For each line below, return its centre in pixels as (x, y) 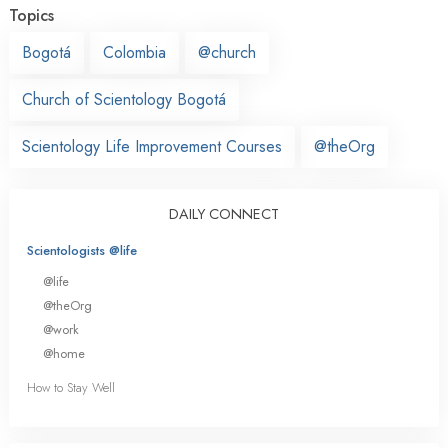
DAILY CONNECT (224, 213)
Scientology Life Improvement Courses (152, 146)
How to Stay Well (71, 388)
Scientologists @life (82, 250)
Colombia (134, 52)
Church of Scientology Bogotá (124, 99)
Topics (31, 15)
